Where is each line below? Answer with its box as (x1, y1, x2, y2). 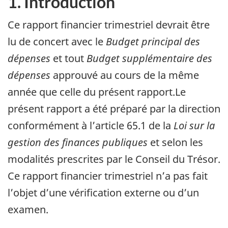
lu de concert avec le (8, 35, 106, 49)
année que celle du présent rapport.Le (8, 85, 186, 99)
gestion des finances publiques (8, 135, 148, 150)
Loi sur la (174, 119, 215, 133)
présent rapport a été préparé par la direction (8, 102, 220, 116)
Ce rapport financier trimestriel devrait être (8, 18, 210, 32)
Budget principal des (106, 35, 200, 49)
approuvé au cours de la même (50, 68, 199, 82)
